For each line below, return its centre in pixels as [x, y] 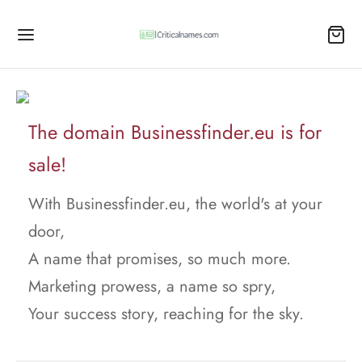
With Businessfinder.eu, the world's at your [175, 204]
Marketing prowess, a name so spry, [152, 286]
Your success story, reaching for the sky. [166, 314]
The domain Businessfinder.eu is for [175, 132]
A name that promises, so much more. [160, 259]
